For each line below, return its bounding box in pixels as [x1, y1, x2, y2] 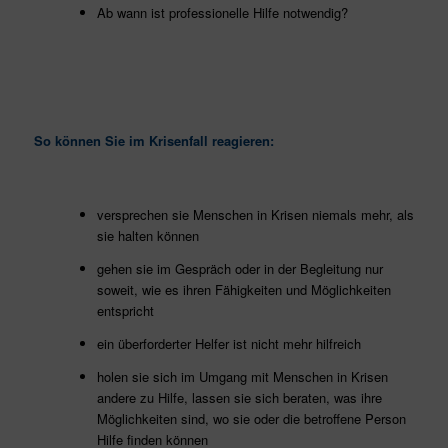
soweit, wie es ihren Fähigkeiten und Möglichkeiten [96, 279, 391, 299]
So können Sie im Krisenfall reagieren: [33, 130, 274, 150]
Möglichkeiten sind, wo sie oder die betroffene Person [96, 408, 406, 428]
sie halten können [96, 225, 199, 245]
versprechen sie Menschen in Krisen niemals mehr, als [96, 204, 414, 224]
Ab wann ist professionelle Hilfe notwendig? [96, 2, 348, 22]
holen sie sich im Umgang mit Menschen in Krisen [96, 366, 388, 386]
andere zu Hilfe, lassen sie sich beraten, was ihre [96, 387, 382, 407]
